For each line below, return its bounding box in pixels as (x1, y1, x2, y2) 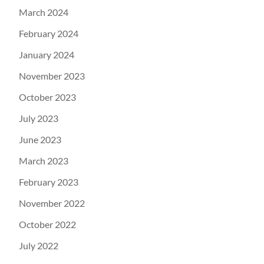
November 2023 (19, 70, 85, 81)
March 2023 (19, 154, 68, 166)
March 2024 (19, 6, 68, 18)
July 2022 (19, 239, 58, 251)
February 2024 (19, 27, 78, 39)
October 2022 (19, 218, 76, 230)
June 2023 (19, 133, 61, 145)
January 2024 (19, 48, 74, 60)
